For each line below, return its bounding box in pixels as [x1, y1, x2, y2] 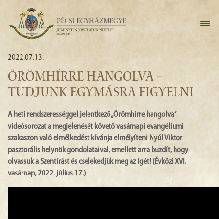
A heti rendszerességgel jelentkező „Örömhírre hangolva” [8, 111, 176, 119]
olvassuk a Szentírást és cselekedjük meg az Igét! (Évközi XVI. [8, 158, 186, 166]
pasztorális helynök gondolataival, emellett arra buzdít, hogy [8, 146, 188, 154]
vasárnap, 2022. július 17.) [8, 170, 86, 177]
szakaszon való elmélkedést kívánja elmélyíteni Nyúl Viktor [8, 134, 182, 142]
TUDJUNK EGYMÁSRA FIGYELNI [8, 86, 194, 101]
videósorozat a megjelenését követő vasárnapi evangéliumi [8, 123, 184, 131]
